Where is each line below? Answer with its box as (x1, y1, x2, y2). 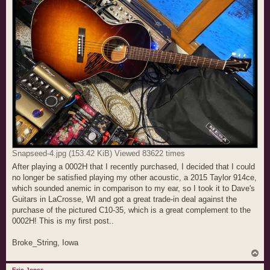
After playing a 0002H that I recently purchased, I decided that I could (12, 162, 255, 171)
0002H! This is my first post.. (12, 216, 114, 225)
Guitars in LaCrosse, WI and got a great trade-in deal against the (12, 194, 237, 204)
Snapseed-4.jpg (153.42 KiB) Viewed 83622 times (12, 148, 185, 158)
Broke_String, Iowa (12, 237, 78, 247)
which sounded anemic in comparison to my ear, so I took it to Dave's (12, 183, 255, 193)
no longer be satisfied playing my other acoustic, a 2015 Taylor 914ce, (12, 172, 257, 182)
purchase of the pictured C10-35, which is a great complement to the (12, 205, 251, 215)
